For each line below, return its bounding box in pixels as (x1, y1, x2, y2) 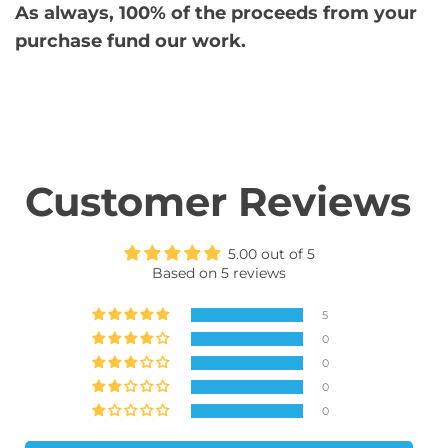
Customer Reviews (25, 176, 411, 226)
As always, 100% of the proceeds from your (15, 2, 417, 24)
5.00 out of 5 (227, 244, 315, 263)
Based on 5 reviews (152, 263, 286, 282)
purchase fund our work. (15, 30, 246, 52)
